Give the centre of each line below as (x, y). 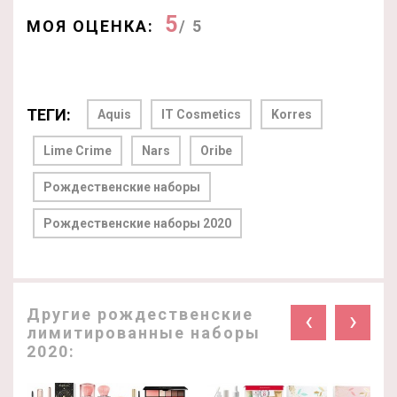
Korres (292, 115)
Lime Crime (78, 151)
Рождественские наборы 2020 (137, 224)
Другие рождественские (140, 315)
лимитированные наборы (144, 333)
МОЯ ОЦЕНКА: (90, 27)
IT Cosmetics (201, 115)
